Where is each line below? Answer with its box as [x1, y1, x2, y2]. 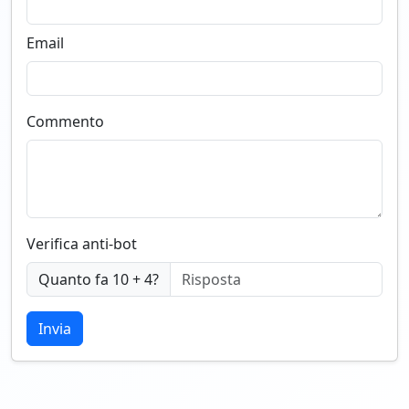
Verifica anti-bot [26, 233, 137, 254]
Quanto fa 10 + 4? [38, 268, 159, 289]
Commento [26, 110, 104, 131]
